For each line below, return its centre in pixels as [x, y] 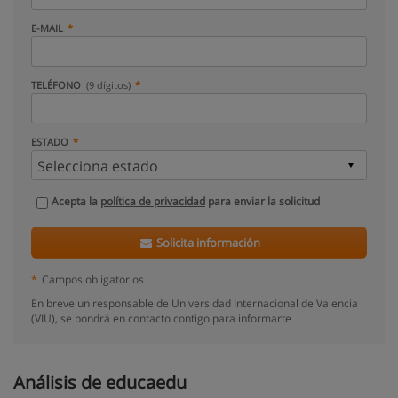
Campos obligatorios [93, 279]
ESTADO [50, 142]
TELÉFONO [57, 85]
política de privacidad [153, 201]
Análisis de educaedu [100, 382]
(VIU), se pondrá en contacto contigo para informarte [161, 318]
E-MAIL [47, 28]
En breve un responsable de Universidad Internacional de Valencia [195, 303]
